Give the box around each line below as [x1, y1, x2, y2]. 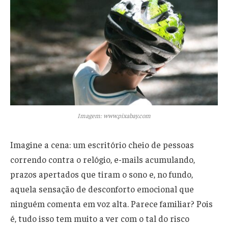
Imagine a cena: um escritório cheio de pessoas [10, 138, 194, 150]
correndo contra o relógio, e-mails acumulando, [10, 153, 195, 165]
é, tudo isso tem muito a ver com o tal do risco [10, 212, 189, 224]
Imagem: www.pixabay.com [77, 111, 151, 120]
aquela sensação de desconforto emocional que [10, 183, 194, 194]
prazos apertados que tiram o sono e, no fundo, [10, 168, 193, 180]
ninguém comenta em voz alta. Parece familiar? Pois [10, 197, 213, 209]
